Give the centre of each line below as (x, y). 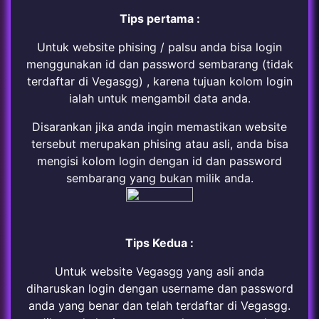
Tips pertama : (159, 19)
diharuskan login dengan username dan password (159, 288)
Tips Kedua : (159, 242)
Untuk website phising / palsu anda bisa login (159, 47)
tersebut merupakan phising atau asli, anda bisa (159, 144)
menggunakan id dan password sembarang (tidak (159, 64)
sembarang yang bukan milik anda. (159, 178)
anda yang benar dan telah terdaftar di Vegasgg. (159, 305)
